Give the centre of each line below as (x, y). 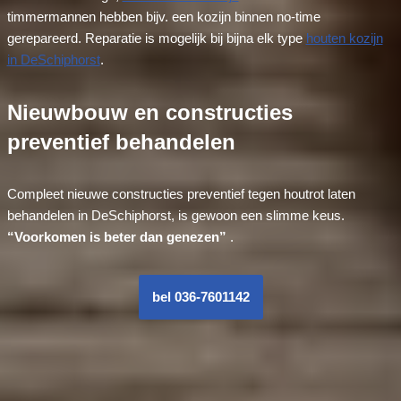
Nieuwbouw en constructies (149, 112)
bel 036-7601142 (200, 296)
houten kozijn (344, 38)
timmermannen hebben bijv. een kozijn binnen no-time (163, 16)
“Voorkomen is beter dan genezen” (116, 236)
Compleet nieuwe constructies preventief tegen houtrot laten (181, 193)
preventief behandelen (121, 141)
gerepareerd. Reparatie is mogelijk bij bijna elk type (156, 38)
